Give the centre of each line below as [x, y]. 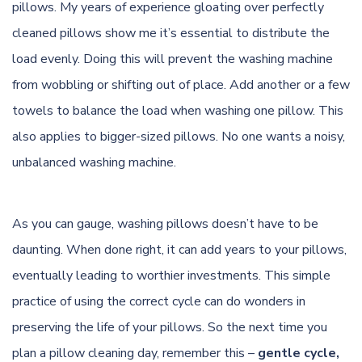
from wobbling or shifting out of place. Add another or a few [181, 84]
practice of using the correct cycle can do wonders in [159, 301]
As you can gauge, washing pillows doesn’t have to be [165, 223]
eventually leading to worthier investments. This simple [171, 275]
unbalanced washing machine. [94, 162]
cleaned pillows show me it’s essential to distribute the [171, 33]
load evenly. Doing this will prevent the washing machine [173, 59]
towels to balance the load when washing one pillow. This [178, 110]
